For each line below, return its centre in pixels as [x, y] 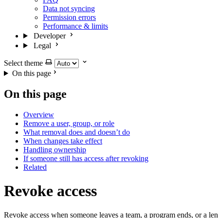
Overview [39, 114]
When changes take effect [63, 141]
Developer [49, 36]
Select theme [23, 63]
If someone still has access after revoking [86, 158]
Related [35, 167]
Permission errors [69, 17]
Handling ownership [55, 149]
